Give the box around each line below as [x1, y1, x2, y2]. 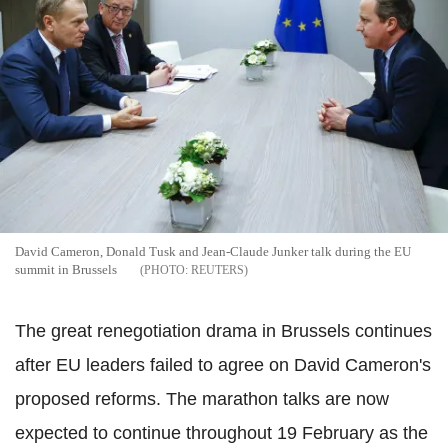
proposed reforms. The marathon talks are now [15, 389, 389, 410]
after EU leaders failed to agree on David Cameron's [15, 355, 431, 376]
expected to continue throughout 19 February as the [15, 423, 428, 444]
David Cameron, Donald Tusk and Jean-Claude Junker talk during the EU [15, 244, 411, 260]
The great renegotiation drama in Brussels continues [15, 321, 432, 342]
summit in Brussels [15, 262, 120, 278]
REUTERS [191, 263, 244, 278]
